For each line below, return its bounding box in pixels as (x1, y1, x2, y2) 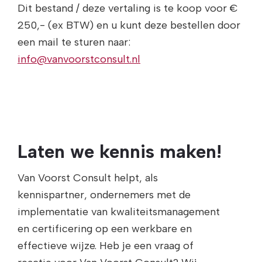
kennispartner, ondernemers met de (18, 188, 191, 201)
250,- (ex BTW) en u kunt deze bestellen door (18, 19, 240, 32)
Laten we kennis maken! (18, 140, 222, 163)
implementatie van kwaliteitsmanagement (18, 205, 220, 218)
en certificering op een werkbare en (18, 222, 192, 235)
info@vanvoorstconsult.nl (18, 53, 140, 66)
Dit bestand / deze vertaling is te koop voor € (18, 2, 238, 15)
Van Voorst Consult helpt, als (18, 171, 158, 184)
